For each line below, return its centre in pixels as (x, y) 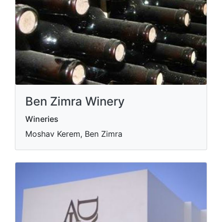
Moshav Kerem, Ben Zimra (74, 134)
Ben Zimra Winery (75, 101)
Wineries (42, 119)
